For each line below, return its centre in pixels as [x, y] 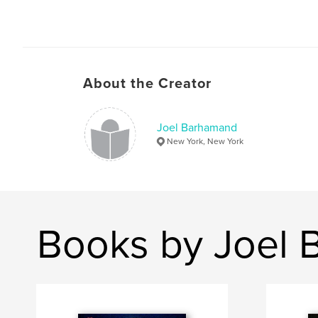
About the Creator [147, 83]
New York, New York [205, 141]
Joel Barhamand [197, 127]
